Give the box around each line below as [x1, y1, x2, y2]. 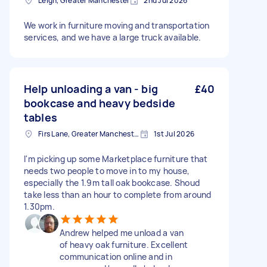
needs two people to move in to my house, [24, 165, 190, 176]
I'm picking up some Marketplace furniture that [24, 153, 208, 164]
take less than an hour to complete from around [24, 189, 212, 200]
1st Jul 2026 [154, 129, 194, 139]
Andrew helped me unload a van [60, 227, 184, 238]
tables [24, 110, 57, 125]
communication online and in [60, 251, 172, 262]
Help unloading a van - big [24, 82, 158, 96]
